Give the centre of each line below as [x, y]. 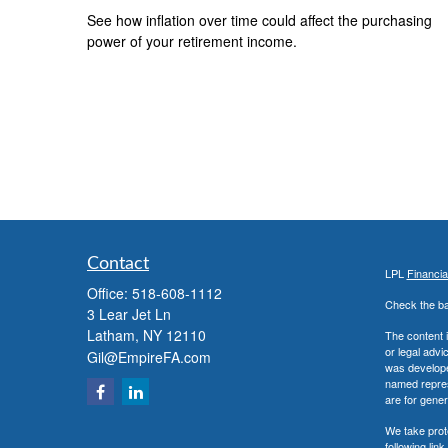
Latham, [113, 335]
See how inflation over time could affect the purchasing [259, 20]
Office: [109, 293]
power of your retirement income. [192, 41]
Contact [118, 264]
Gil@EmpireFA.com [149, 357]
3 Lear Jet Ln [129, 314]
